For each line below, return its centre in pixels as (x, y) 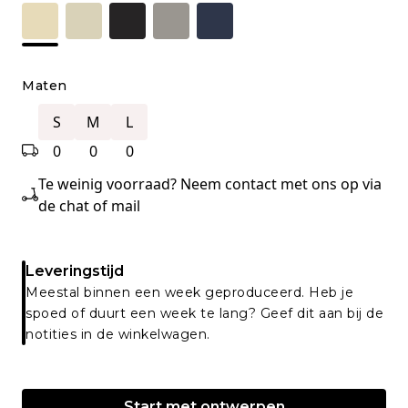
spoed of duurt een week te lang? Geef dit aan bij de (204, 313)
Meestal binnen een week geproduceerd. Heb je (189, 292)
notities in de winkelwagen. (118, 334)
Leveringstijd (75, 270)
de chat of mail (89, 205)
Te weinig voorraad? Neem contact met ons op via (210, 184)
